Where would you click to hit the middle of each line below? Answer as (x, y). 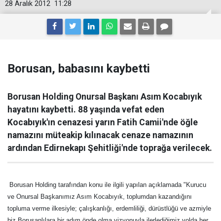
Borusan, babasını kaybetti (79, 69)
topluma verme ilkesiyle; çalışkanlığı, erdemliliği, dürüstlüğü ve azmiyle (109, 208)
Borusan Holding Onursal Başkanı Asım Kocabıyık (105, 97)
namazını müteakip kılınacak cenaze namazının (100, 135)
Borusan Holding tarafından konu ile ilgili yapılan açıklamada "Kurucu (108, 185)
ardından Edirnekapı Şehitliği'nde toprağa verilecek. (110, 148)
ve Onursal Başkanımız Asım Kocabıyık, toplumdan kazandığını (100, 197)
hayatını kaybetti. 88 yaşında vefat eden (86, 110)
